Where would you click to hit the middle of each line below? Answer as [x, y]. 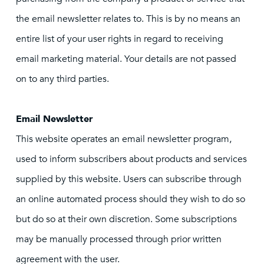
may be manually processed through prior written [119, 239]
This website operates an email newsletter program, [124, 139]
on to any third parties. [62, 79]
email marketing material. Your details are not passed [126, 59]
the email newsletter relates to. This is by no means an [128, 19]
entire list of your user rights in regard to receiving [120, 39]
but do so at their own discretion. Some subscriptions [126, 219]
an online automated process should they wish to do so [131, 199]
